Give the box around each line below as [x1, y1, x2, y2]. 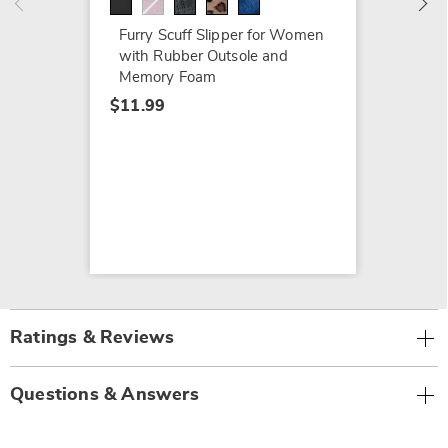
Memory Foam [118, 70, 217, 86]
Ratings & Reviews [10, 329, 175, 348]
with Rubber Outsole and [118, 49, 289, 65]
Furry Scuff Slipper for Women [118, 28, 324, 44]
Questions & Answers [10, 386, 199, 405]
